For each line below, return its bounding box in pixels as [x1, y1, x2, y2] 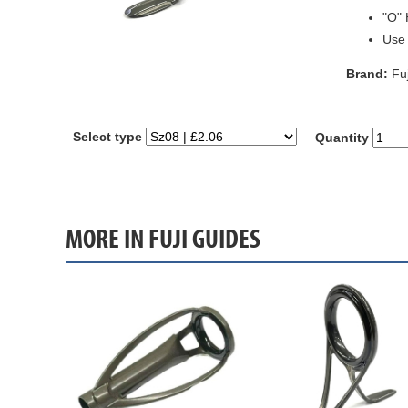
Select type [73, 129, 142, 144]
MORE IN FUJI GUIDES [66, 223, 260, 255]
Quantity [315, 129, 369, 145]
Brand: [345, 66, 388, 81]
